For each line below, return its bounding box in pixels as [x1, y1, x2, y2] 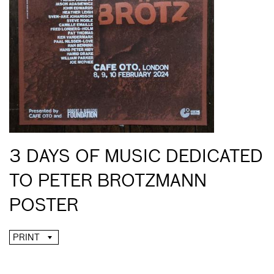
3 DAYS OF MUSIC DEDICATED [9, 149, 263, 166]
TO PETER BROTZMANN [9, 173, 207, 190]
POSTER [9, 198, 78, 215]
